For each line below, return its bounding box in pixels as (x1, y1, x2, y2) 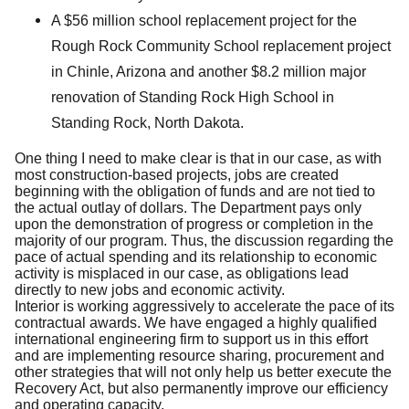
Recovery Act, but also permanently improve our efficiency (15, 380, 388, 396)
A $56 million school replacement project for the (51, 12, 357, 28)
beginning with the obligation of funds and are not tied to (15, 183, 375, 199)
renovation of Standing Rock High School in (51, 89, 334, 105)
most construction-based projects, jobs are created (15, 166, 339, 183)
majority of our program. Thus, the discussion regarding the (15, 232, 393, 248)
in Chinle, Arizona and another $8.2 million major (51, 63, 366, 79)
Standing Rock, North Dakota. (51, 114, 244, 131)
